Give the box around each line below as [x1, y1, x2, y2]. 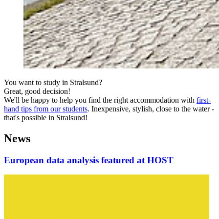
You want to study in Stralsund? [4, 78, 102, 87]
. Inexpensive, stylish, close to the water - [88, 104, 214, 113]
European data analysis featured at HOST [4, 154, 174, 165]
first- [197, 95, 211, 104]
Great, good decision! [4, 87, 70, 95]
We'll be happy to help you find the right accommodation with [4, 95, 197, 104]
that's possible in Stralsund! [4, 113, 88, 122]
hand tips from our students [4, 104, 88, 113]
